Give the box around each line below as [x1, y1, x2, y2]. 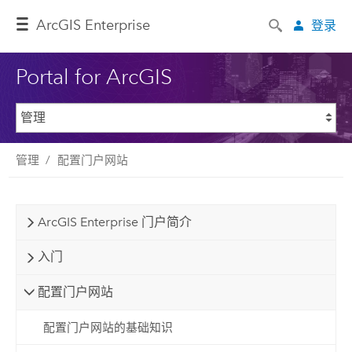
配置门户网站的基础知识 [42, 320, 173, 335]
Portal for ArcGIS [15, 63, 172, 90]
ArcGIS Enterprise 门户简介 [37, 214, 192, 229]
